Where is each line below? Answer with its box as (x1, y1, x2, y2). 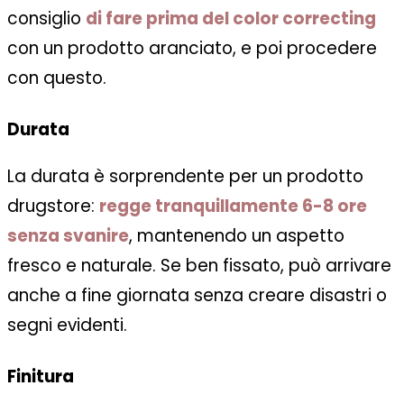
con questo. (7, 65, 106, 90)
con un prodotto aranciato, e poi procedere (7, 35, 377, 60)
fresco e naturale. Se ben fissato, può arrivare (7, 252, 391, 278)
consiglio (7, 5, 86, 31)
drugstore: (7, 193, 99, 218)
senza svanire (7, 223, 129, 248)
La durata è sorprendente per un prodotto (7, 163, 363, 188)
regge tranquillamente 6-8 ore (99, 193, 367, 218)
